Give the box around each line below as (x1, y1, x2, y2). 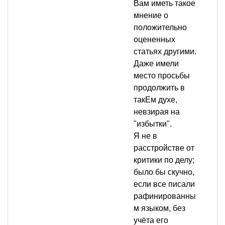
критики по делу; (134, 156, 194, 165)
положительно (134, 23, 187, 32)
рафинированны (134, 192, 196, 201)
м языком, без (134, 204, 185, 213)
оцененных (134, 35, 175, 44)
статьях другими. (134, 47, 196, 56)
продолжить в (134, 83, 185, 92)
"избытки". (134, 120, 172, 129)
